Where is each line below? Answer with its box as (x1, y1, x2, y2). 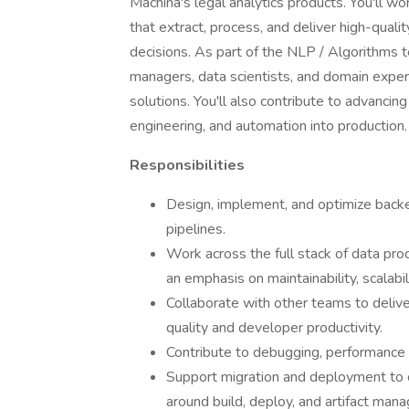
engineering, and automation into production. (130, 116, 407, 136)
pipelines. (166, 219, 225, 239)
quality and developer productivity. (166, 318, 383, 338)
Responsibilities (130, 155, 245, 175)
